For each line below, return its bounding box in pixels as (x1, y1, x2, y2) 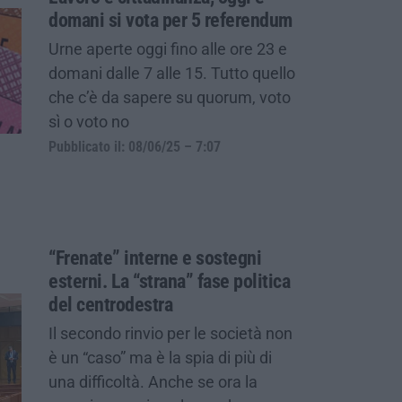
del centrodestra (48, 293, 172, 316)
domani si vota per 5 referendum (48, 8, 293, 31)
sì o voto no (48, 111, 129, 131)
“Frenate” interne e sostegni (48, 246, 261, 269)
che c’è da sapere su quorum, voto (48, 87, 291, 107)
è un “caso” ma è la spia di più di (48, 347, 272, 367)
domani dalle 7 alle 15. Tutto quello (48, 63, 295, 83)
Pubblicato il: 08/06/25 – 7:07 (48, 138, 221, 155)
